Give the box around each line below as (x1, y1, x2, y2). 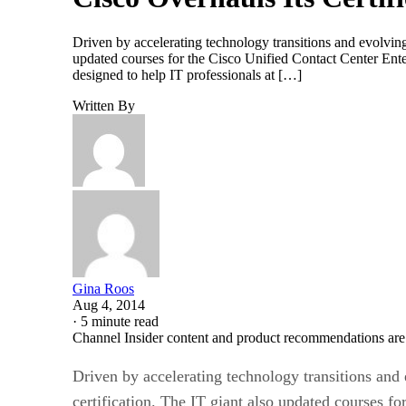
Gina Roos (72, 280, 134, 296)
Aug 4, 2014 (72, 296, 145, 313)
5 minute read (81, 313, 159, 329)
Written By (72, 97, 135, 113)
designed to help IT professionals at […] (72, 66, 302, 82)
